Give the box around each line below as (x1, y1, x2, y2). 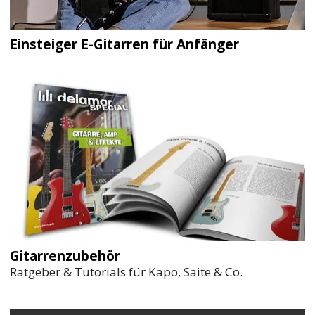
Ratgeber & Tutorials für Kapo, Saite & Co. (10, 263, 243, 280)
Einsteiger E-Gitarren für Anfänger (10, 35, 240, 54)
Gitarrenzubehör (10, 246, 121, 265)
